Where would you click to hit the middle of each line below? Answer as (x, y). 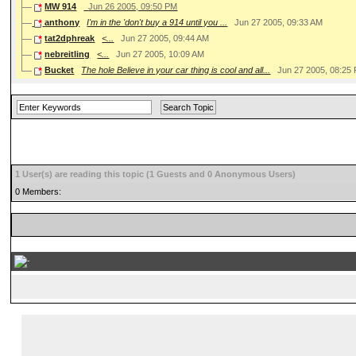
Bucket (60, 70)
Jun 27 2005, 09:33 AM (279, 23)
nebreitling (68, 54)
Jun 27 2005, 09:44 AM (165, 39)
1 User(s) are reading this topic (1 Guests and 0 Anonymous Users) (156, 174)
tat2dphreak (70, 39)
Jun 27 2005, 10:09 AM (161, 54)
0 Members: (39, 192)
